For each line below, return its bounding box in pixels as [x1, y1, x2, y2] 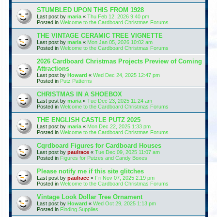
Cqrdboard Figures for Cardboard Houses [37, 141, 161, 149]
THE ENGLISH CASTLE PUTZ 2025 [37, 116, 140, 124]
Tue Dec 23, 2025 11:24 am [87, 97, 152, 104]
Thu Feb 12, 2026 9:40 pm [87, 13, 149, 19]
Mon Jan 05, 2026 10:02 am [87, 39, 153, 45]
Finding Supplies [60, 206, 98, 212]
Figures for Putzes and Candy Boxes [60, 155, 147, 161]
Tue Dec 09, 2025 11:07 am [95, 149, 160, 155]
